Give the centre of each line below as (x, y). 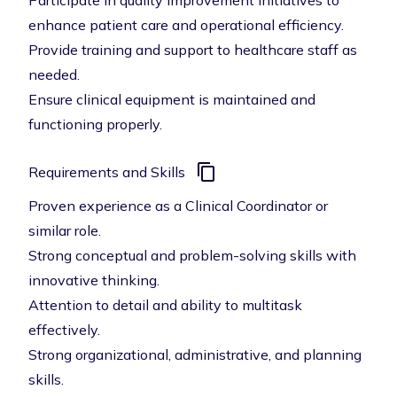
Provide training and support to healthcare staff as (193, 50)
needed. (54, 74)
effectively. (64, 330)
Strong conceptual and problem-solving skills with (192, 255)
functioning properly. (95, 124)
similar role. (65, 230)
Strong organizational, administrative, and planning (195, 354)
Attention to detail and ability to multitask (165, 305)
